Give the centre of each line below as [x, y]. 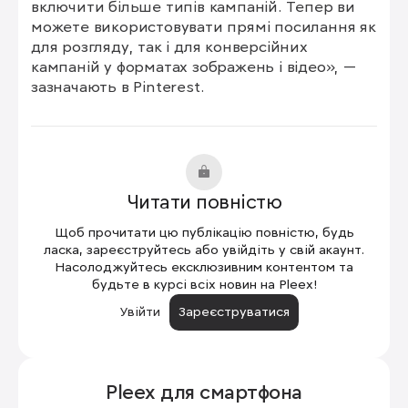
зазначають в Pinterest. [117, 88]
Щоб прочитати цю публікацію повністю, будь [204, 233]
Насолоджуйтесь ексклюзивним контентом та [204, 268]
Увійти [139, 312]
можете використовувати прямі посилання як [204, 28]
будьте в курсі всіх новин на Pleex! [204, 285]
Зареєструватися [234, 312]
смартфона [251, 393]
